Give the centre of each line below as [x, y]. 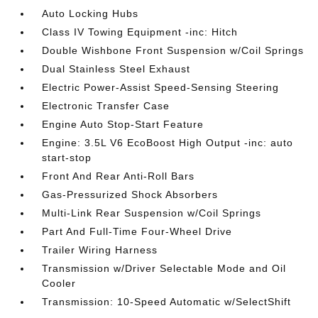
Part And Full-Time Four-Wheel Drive [137, 231]
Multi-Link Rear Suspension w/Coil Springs [152, 213]
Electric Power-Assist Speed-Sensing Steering [161, 87]
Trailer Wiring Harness [100, 250]
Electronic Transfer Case [106, 106]
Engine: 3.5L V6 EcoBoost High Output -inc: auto [168, 143]
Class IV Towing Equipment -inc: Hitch [140, 32]
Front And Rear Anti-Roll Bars [119, 176]
